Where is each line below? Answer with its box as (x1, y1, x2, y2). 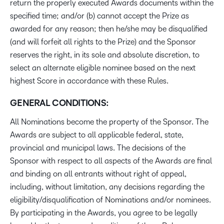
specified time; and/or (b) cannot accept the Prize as (10, 11, 189, 20)
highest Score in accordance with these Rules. (10, 76, 169, 85)
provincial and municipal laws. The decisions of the (10, 143, 185, 152)
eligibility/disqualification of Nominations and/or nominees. (10, 195, 211, 204)
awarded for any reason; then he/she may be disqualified (10, 24, 207, 33)
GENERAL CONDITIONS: (10, 98, 109, 108)
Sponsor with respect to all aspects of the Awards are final (10, 156, 212, 165)
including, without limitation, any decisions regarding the (10, 182, 204, 191)
